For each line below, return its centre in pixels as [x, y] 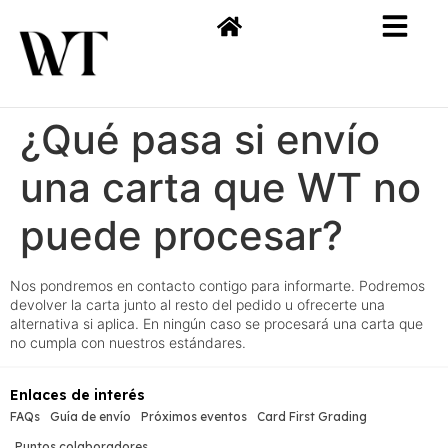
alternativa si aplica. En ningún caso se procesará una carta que [216, 323]
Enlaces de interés [77, 395]
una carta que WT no [220, 187]
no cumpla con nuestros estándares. [128, 342]
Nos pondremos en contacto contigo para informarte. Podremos [217, 285]
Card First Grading [312, 417]
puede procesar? [181, 235]
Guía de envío [90, 417]
